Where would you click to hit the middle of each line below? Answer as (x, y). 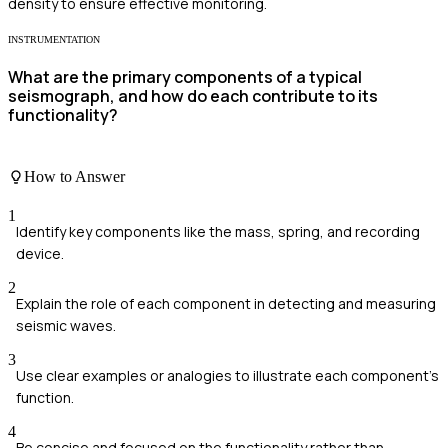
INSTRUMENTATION (54, 39)
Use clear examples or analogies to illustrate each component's (227, 375)
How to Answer (74, 176)
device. (40, 253)
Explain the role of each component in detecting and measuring (226, 303)
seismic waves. (66, 325)
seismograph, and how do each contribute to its (193, 96)
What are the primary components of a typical (185, 77)
